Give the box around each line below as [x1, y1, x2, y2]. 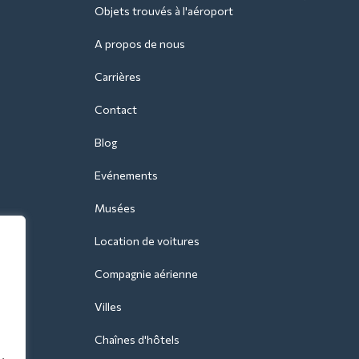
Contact [95, 102, 137, 116]
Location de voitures [95, 233, 200, 248]
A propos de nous [95, 36, 185, 50]
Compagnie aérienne [95, 266, 198, 280]
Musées [95, 200, 135, 215]
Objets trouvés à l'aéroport [95, 3, 233, 18]
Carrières [95, 69, 141, 83]
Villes [95, 299, 122, 313]
